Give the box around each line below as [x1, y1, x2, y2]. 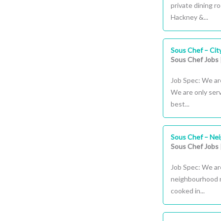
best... [171, 100, 189, 108]
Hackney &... [171, 13, 208, 21]
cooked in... [171, 186, 205, 195]
